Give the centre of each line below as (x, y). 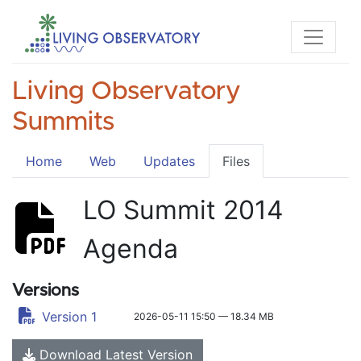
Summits (63, 122)
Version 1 (70, 317)
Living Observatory (127, 92)
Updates (169, 161)
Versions (46, 290)
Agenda (131, 249)
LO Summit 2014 (183, 210)
